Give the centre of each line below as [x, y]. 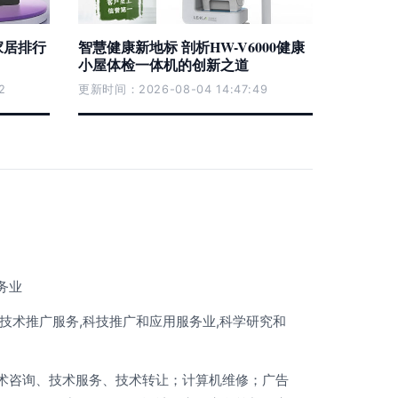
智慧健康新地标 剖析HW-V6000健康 [191, 47]
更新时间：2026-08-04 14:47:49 [173, 89]
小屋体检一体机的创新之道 [163, 64]
